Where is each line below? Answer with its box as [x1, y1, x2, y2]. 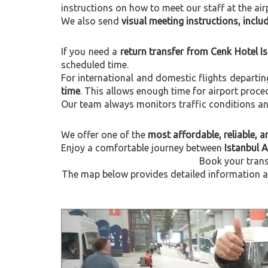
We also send [61, 16, 121, 26]
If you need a [61, 46, 120, 57]
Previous [112, 210, 159, 224]
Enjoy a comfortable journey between [61, 142, 224, 153]
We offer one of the [61, 129, 148, 140]
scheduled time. [61, 59, 129, 70]
